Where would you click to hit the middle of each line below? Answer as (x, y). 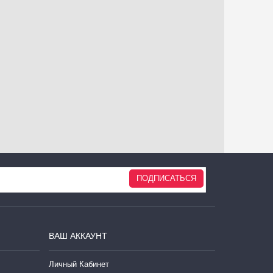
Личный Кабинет (79, 264)
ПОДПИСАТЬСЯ (166, 178)
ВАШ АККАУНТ (78, 236)
